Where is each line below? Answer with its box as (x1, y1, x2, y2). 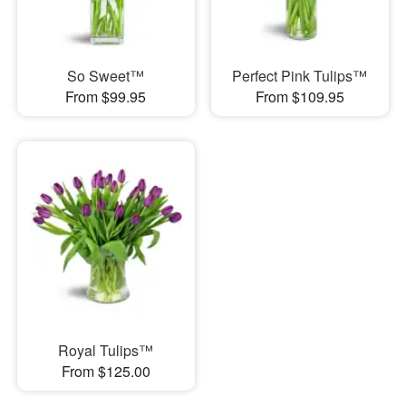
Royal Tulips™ (58, 340, 154, 361)
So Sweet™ (67, 64, 145, 86)
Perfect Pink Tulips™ (232, 64, 368, 86)
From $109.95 (255, 85, 344, 107)
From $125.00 (61, 361, 150, 382)
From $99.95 (65, 85, 147, 107)
